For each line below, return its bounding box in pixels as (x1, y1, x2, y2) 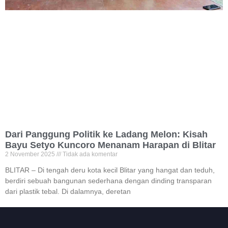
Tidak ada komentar (61, 150, 118, 158)
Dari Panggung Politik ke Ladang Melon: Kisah (5, 129, 208, 139)
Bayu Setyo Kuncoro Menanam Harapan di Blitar (5, 139, 216, 150)
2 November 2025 (5, 150, 56, 158)
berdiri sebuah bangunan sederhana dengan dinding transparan (5, 176, 212, 185)
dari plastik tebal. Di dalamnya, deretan (5, 187, 131, 195)
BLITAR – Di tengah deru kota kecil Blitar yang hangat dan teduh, (5, 165, 215, 174)
